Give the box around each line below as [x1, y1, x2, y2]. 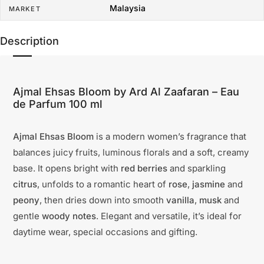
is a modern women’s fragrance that [94, 131, 246, 143]
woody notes [42, 210, 96, 222]
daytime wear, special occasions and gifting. [13, 226, 197, 238]
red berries [121, 163, 167, 174]
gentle [13, 210, 42, 222]
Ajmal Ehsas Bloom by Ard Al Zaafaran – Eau [13, 85, 239, 98]
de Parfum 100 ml [13, 98, 103, 111]
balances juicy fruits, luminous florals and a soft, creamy [13, 147, 249, 159]
